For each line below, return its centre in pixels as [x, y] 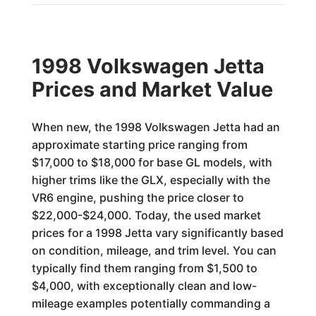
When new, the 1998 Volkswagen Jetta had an [156, 127]
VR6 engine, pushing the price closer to [138, 197]
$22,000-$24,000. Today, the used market [146, 215]
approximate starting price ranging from [139, 145]
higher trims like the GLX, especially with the [151, 180]
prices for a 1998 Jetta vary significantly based [157, 233]
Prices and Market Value [152, 89]
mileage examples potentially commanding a [151, 303]
